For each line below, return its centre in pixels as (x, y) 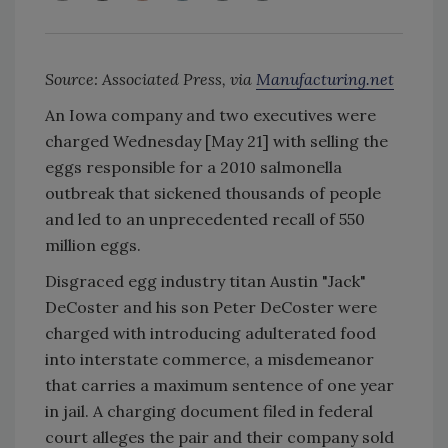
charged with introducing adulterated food (210, 333)
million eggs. (93, 245)
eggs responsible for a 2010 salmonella (193, 167)
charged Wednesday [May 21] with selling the (216, 141)
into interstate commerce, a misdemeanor (209, 359)
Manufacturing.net (325, 79)
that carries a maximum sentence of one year (219, 385)
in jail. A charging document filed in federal (209, 411)
